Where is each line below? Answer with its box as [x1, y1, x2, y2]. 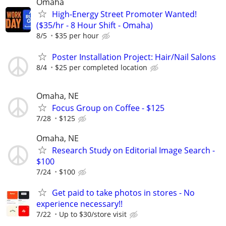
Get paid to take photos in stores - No [52, 187, 195, 199]
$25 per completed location [55, 62, 147, 72]
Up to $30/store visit [59, 209, 127, 219]
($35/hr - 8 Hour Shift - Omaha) [36, 20, 153, 31]
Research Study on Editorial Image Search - [52, 144, 215, 156]
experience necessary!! [36, 198, 123, 210]
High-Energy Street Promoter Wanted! [52, 9, 197, 20]
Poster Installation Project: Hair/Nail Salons [52, 51, 216, 63]
